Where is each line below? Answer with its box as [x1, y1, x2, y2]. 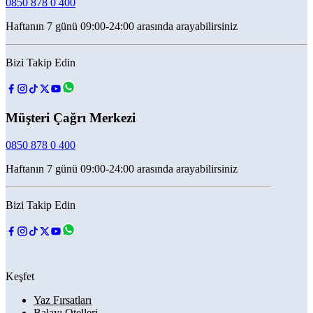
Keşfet [6, 270, 34, 282]
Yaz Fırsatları [34, 293, 92, 306]
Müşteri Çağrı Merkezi [6, 110, 136, 125]
